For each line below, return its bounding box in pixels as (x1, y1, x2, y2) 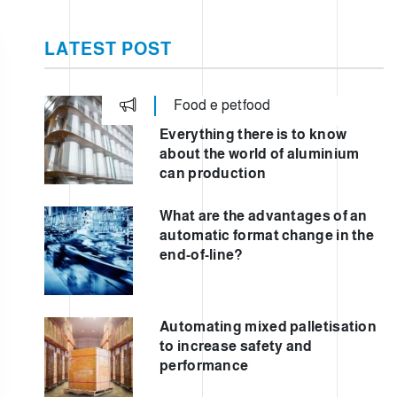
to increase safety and (160, 338, 313, 354)
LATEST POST (44, 38, 172, 58)
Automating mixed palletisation (160, 318, 378, 334)
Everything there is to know (160, 126, 347, 142)
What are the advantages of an (160, 207, 368, 223)
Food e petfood (173, 97, 271, 113)
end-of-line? (160, 246, 244, 262)
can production (160, 165, 267, 181)
